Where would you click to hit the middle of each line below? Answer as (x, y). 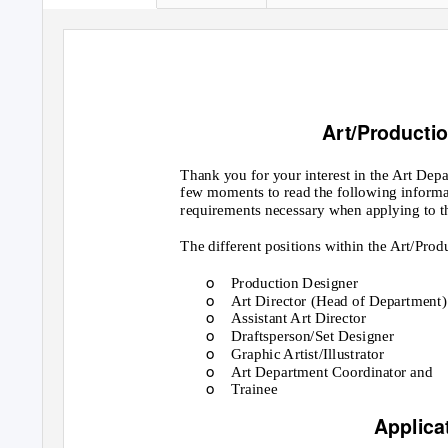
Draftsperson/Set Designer (312, 336)
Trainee (254, 389)
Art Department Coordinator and (331, 371)
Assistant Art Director (298, 318)
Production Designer (294, 283)
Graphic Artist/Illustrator (307, 354)
